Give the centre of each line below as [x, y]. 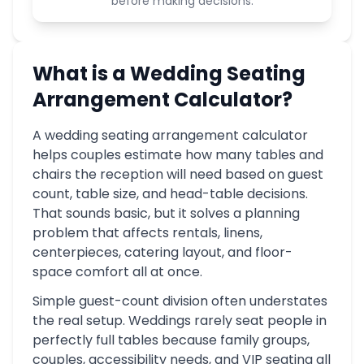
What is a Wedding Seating [169, 74]
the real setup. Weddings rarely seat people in [180, 321]
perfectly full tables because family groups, [171, 340]
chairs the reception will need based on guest [178, 174]
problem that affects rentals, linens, [147, 233]
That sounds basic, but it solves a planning [166, 213]
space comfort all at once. [117, 272]
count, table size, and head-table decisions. [170, 194]
